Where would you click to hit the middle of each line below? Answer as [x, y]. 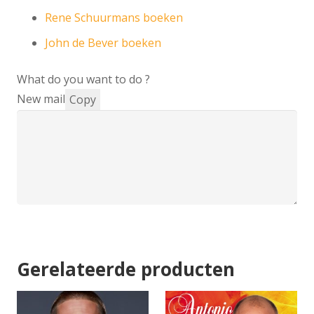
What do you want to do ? [83, 80]
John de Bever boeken [103, 43]
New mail [41, 99]
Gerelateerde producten [126, 269]
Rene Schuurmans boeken [114, 18]
